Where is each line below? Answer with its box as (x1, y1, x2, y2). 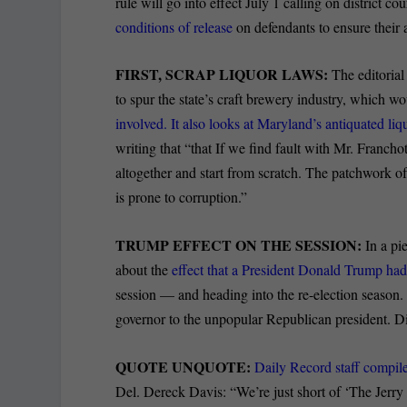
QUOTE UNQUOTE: (115, 355, 255, 377)
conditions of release (115, 16, 233, 36)
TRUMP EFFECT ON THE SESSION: (115, 233, 362, 255)
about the (115, 259, 173, 279)
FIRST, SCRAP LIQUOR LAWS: (115, 64, 333, 85)
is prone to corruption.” (115, 187, 248, 207)
